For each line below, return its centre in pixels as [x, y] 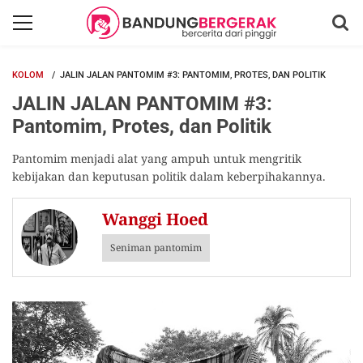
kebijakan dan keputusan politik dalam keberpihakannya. [169, 176]
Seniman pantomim [156, 248]
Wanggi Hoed [155, 219]
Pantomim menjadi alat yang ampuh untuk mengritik [157, 158]
